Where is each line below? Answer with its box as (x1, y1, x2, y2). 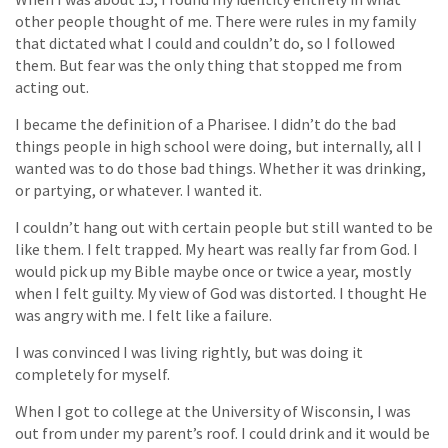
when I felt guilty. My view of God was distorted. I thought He (15, 282, 427, 303)
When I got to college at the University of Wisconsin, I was (15, 400, 411, 421)
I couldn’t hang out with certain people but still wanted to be (15, 216, 433, 237)
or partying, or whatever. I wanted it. (15, 179, 262, 200)
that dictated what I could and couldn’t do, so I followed (15, 32, 395, 53)
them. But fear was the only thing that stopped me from (15, 54, 402, 75)
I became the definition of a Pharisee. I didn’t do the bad (15, 113, 396, 134)
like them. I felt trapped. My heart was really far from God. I (15, 238, 418, 259)
